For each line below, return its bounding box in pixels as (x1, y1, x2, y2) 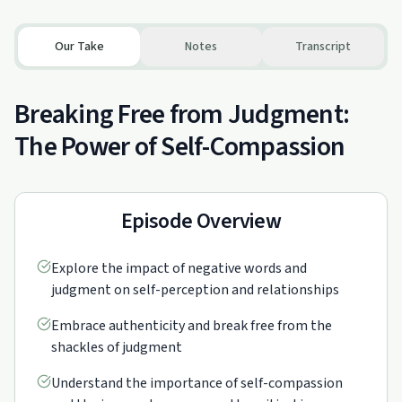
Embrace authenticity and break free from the (51, 316, 332, 336)
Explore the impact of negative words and (51, 258, 307, 278)
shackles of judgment (51, 337, 182, 357)
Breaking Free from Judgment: (14, 95, 349, 134)
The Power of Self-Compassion (14, 127, 345, 166)
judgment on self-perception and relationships (51, 280, 339, 300)
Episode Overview (120, 205, 282, 237)
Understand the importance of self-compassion (51, 373, 343, 393)
